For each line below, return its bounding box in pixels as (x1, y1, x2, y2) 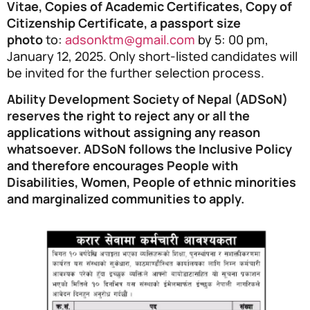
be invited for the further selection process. (7, 64, 264, 81)
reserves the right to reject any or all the (7, 107, 250, 125)
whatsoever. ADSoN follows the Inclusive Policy (7, 140, 292, 158)
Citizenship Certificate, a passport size (7, 14, 241, 31)
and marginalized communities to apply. (7, 190, 244, 208)
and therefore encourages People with (7, 157, 238, 174)
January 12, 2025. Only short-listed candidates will (7, 47, 298, 64)
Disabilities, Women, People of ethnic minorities (7, 174, 296, 191)
